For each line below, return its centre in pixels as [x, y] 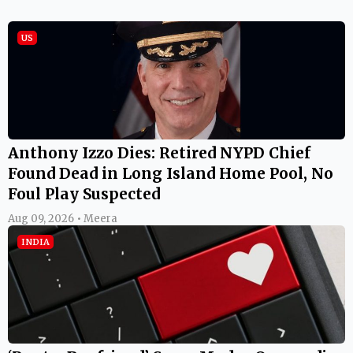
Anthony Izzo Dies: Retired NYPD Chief [159, 152]
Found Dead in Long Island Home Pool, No [171, 173]
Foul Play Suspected [84, 193]
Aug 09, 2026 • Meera [63, 218]
